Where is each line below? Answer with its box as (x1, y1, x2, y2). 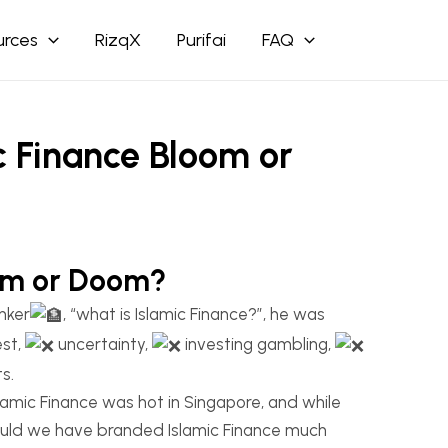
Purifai (176, 29, 226, 51)
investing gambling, (181, 333, 335, 354)
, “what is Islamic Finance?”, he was (63, 304, 325, 324)
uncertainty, (54, 333, 152, 354)
